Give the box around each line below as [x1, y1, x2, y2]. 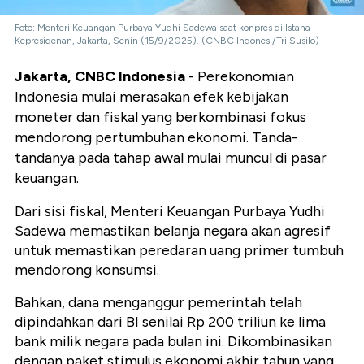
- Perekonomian [185, 67, 294, 86]
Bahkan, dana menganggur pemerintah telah [15, 293, 302, 312]
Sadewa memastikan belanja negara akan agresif [15, 222, 331, 240]
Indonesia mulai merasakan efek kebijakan [15, 88, 288, 106]
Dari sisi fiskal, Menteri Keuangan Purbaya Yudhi [15, 202, 325, 221]
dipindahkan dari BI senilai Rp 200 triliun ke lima [15, 313, 326, 331]
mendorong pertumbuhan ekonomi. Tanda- [15, 128, 297, 147]
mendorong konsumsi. [15, 261, 159, 279]
